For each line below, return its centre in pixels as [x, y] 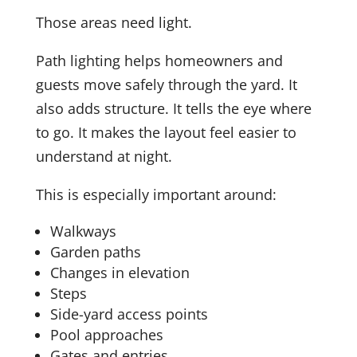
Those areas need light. [114, 23]
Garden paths [95, 252]
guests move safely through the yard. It [166, 85]
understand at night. [104, 157]
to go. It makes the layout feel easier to [166, 133]
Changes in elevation [120, 273]
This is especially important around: [156, 195]
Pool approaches [106, 335]
